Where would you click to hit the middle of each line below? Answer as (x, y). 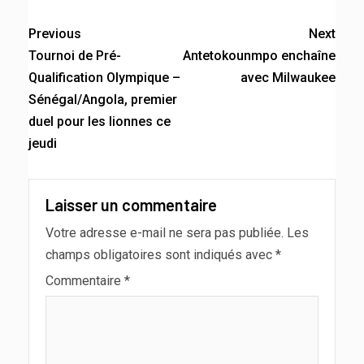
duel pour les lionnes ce (100, 121)
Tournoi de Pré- (75, 55)
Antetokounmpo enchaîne (259, 55)
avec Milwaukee (288, 77)
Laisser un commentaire (131, 204)
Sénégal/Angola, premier (103, 99)
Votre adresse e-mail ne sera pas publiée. (165, 232)
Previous (55, 33)
